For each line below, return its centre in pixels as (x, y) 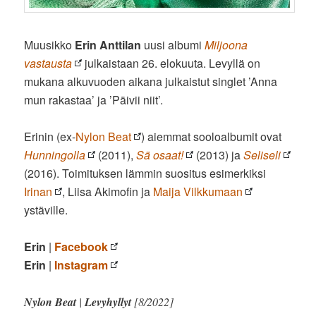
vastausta (48, 63)
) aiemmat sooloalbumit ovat (212, 136)
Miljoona (226, 44)
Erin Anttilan (108, 44)
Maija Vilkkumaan (198, 191)
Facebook (81, 246)
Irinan (38, 191)
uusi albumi (173, 44)
